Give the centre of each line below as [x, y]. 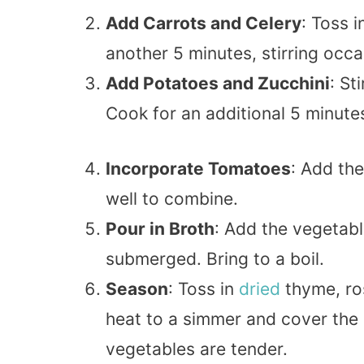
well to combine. [172, 199]
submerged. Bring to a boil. [215, 259]
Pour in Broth [160, 229]
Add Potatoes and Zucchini [218, 83]
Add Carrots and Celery [204, 23]
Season [137, 289]
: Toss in [204, 289]
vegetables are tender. [197, 349]
